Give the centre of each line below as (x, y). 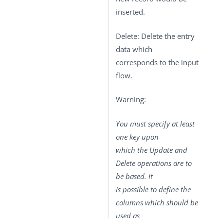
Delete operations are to (154, 163)
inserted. (130, 12)
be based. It (134, 176)
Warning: (131, 99)
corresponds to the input (157, 62)
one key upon (137, 136)
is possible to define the (153, 189)
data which (134, 49)
